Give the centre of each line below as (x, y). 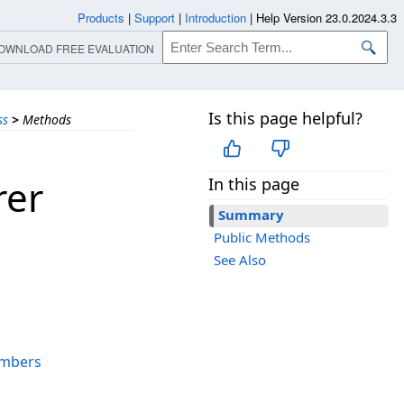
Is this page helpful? (285, 118)
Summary (251, 215)
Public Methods (262, 238)
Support (155, 18)
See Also (240, 260)
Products (101, 18)
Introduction (216, 18)
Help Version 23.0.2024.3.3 (326, 18)
